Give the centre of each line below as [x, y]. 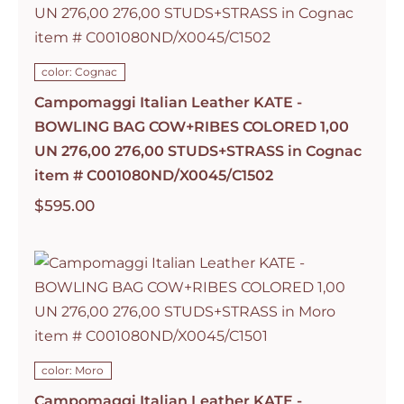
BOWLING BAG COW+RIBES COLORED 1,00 [191, 126]
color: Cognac [80, 71]
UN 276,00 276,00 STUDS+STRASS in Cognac [197, 151]
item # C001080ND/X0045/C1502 [153, 175]
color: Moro [73, 370]
